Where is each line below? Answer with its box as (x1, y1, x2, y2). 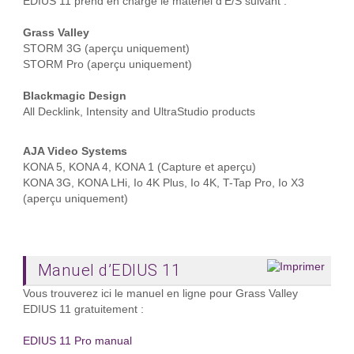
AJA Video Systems (22, 145, 127, 157)
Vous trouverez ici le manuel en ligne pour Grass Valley (22, 287, 298, 299)
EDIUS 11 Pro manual (22, 334, 132, 347)
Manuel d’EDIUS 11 (37, 260, 181, 280)
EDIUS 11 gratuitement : (22, 303, 144, 315)
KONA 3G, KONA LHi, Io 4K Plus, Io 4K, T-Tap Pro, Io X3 (22, 176, 304, 189)
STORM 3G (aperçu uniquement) (22, 42, 190, 55)
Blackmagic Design (22, 89, 126, 102)
